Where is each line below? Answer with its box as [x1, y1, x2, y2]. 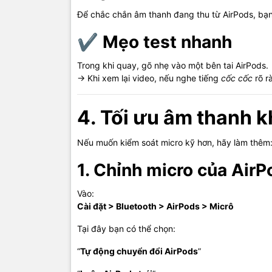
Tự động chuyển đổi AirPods [80, 245, 198, 256]
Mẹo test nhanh [103, 31, 232, 52]
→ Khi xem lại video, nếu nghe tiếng [77, 72, 221, 83]
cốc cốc [221, 72, 253, 83]
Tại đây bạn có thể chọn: [77, 223, 175, 234]
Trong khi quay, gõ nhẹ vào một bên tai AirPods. [77, 59, 268, 70]
